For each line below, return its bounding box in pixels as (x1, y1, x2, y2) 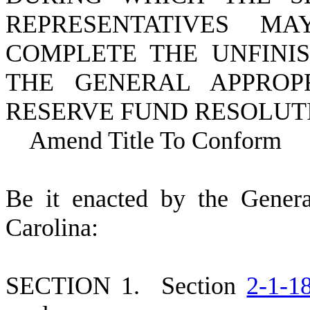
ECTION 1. (19, 271, 162, 300)
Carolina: (6, 213, 98, 241)
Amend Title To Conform (6, 126, 282, 154)
